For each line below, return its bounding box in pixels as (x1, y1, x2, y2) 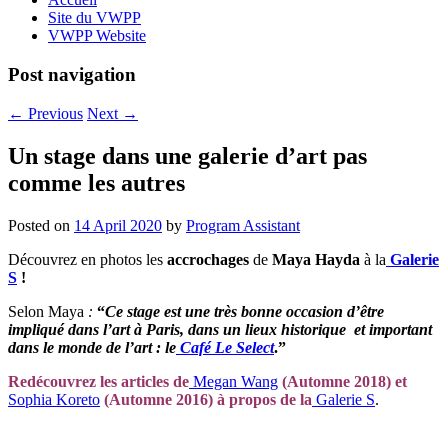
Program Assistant (186, 216, 300, 234)
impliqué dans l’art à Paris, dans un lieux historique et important (8, 320, 432, 338)
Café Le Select (180, 338, 274, 356)
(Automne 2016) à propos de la (100, 390, 312, 408)
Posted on (8, 216, 74, 234)
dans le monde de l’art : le (8, 338, 176, 356)
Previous (24, 104, 83, 122)
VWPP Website (48, 27, 146, 45)
